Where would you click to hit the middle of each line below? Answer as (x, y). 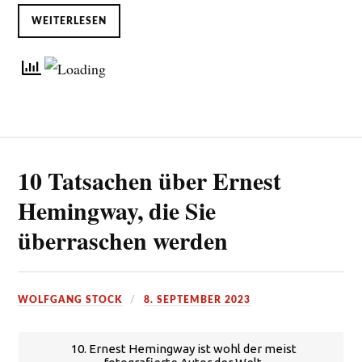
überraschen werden (123, 240)
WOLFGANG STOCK (70, 299)
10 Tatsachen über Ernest (150, 180)
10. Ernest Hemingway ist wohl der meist (184, 348)
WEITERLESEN (69, 21)
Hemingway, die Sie (117, 210)
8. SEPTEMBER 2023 (198, 299)
